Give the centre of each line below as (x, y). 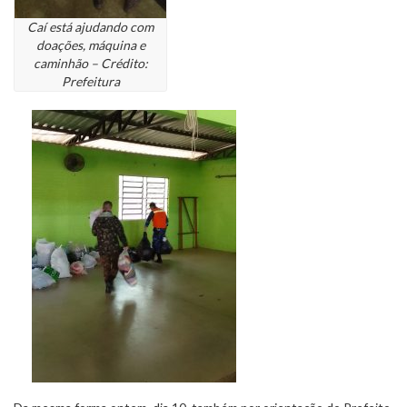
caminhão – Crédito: (90, 64)
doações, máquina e (90, 45)
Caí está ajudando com (90, 27)
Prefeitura (90, 82)
